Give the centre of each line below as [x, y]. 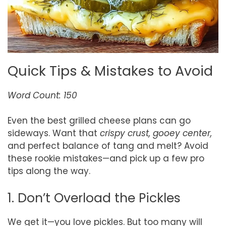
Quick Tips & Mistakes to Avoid [110, 71]
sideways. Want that [54, 133]
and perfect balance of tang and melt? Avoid [108, 146]
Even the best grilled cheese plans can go [99, 121]
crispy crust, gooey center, [156, 133]
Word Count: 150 [42, 95]
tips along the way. [49, 171]
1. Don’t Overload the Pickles [94, 198]
